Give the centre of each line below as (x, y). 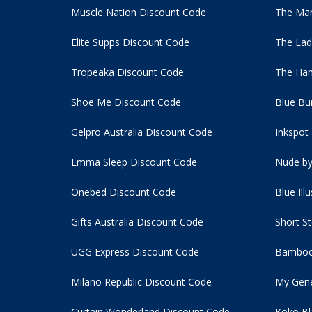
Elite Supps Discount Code (130, 42)
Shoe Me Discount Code (126, 102)
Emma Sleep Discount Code (134, 162)
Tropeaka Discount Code (127, 72)
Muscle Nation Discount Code (139, 13)
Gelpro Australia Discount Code (142, 132)
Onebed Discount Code (124, 192)
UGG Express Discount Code (135, 252)
